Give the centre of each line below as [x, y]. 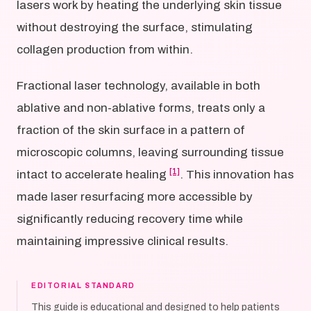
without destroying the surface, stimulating [135, 27]
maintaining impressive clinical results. [123, 241]
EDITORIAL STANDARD [83, 286]
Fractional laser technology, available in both [138, 86]
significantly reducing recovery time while [130, 219]
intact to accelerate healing [93, 175]
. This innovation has [237, 175]
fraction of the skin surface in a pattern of [131, 130]
